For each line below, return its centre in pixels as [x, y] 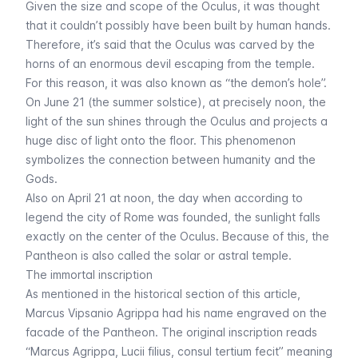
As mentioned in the [80, 294]
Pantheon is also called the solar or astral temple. [159, 255]
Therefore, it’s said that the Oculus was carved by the [170, 44]
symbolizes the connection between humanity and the [171, 159]
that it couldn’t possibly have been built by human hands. [178, 25]
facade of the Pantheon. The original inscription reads [171, 332]
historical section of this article [216, 294]
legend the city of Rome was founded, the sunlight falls [173, 217]
